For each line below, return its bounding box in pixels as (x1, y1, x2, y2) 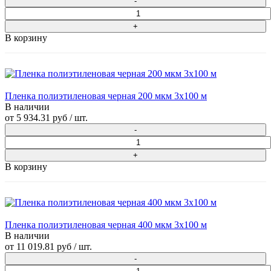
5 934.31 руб (16, 113, 67, 123)
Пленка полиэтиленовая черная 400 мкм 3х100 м (5, 220, 207, 230)
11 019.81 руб (16, 241, 71, 252)
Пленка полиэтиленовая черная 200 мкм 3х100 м (5, 91, 207, 102)
